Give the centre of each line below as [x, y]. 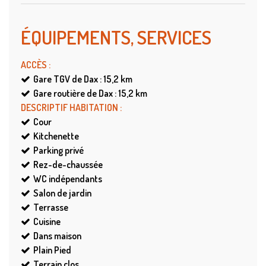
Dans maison [57, 236]
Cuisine [47, 222]
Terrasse [51, 208]
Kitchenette [56, 136]
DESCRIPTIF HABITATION [70, 108]
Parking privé [58, 151]
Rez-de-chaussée [68, 165]
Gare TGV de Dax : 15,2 [76, 79]
